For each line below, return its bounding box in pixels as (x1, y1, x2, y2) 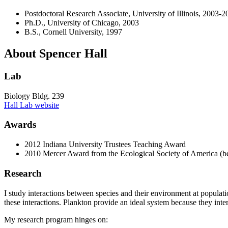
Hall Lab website (4, 100, 59, 109)
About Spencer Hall (4, 47, 107, 61)
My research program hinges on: (4, 215, 108, 224)
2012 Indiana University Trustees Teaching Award (24, 140, 186, 149)
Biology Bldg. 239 (4, 91, 64, 100)
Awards (4, 119, 36, 130)
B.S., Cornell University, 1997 (24, 27, 122, 37)
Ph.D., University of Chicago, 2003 (24, 18, 139, 27)
